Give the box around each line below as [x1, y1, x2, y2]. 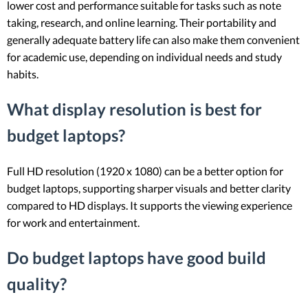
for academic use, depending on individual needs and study [7, 50, 282, 64]
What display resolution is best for [7, 99, 262, 120]
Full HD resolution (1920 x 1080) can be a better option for [7, 164, 283, 178]
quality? [7, 274, 67, 294]
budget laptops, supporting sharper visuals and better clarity [7, 181, 291, 195]
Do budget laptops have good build [7, 247, 266, 268]
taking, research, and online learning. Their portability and [7, 16, 276, 30]
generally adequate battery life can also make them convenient [7, 33, 300, 47]
